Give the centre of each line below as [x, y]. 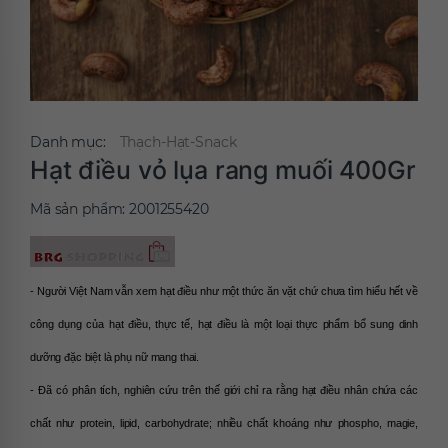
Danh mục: [70, 142]
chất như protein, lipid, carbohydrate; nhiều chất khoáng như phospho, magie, [224, 423]
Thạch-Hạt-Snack [178, 142]
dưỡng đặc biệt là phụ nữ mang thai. [115, 357]
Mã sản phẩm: [80, 209]
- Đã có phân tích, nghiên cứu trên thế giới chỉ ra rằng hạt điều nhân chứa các [224, 390]
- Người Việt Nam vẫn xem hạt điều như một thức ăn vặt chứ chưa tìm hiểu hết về [224, 291]
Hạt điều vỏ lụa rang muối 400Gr [223, 170]
